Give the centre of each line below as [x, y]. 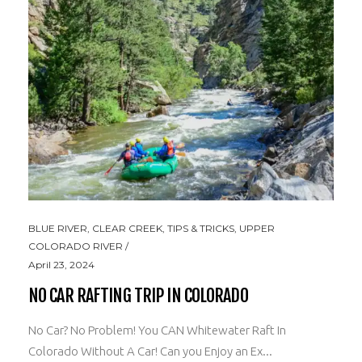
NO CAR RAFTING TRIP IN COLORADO [138, 295]
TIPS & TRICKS [201, 228]
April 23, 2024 [61, 264]
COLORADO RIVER [76, 246]
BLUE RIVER [58, 228]
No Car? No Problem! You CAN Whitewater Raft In [157, 330]
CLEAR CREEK [127, 228]
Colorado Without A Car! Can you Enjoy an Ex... [150, 351]
